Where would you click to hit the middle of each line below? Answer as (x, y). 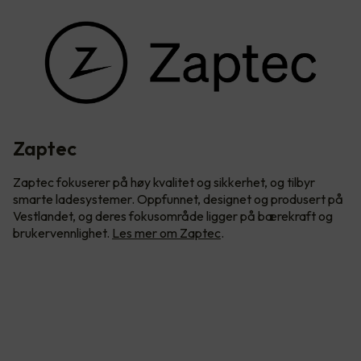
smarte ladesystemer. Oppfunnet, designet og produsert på (178, 199)
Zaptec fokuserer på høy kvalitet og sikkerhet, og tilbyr (164, 183)
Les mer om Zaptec (166, 233)
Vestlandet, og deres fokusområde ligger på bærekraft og (173, 216)
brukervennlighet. (62, 233)
